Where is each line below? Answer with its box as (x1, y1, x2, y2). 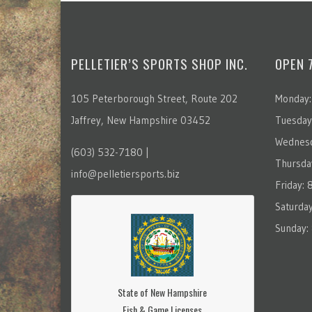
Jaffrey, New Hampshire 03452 (71, 114, 210, 127)
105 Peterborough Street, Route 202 (71, 92, 237, 105)
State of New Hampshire (118, 285, 208, 299)
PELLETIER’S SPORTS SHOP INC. (71, 54, 248, 73)
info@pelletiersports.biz (71, 167, 180, 180)
